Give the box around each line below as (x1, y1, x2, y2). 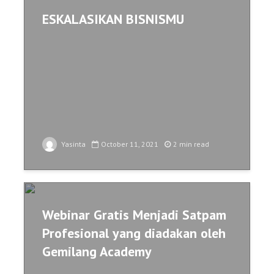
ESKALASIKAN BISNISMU (42, 10, 184, 28)
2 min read (173, 139, 209, 149)
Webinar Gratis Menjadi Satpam (42, 206, 226, 223)
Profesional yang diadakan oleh (42, 224, 226, 242)
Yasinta (59, 139, 86, 149)
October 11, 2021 (101, 139, 158, 149)
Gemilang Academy (42, 243, 152, 260)
